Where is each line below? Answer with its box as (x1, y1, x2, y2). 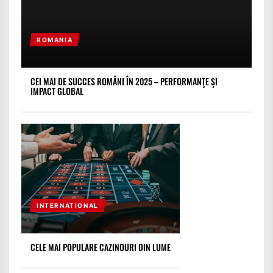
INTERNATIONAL (36, 202, 99, 210)
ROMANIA (36, 36, 73, 44)
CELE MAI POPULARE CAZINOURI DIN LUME (30, 241, 171, 254)
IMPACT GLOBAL (30, 85, 83, 98)
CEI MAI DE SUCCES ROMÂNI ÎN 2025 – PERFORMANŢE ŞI (30, 75, 218, 88)
